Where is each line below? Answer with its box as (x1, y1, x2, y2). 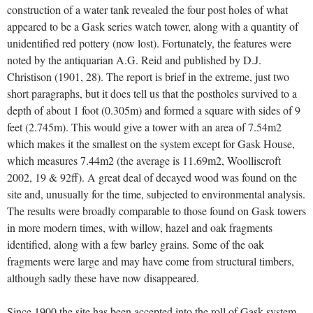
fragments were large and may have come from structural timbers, (7, 254, 294, 269)
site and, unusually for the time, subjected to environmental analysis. (7, 187, 305, 202)
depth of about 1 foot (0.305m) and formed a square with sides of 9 (7, 103, 300, 118)
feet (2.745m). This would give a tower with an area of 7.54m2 (7, 119, 282, 135)
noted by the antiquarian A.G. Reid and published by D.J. (7, 52, 261, 68)
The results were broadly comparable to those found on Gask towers (7, 203, 306, 219)
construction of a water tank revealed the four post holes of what (7, 2, 288, 17)
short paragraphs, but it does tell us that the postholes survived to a (7, 86, 297, 101)
